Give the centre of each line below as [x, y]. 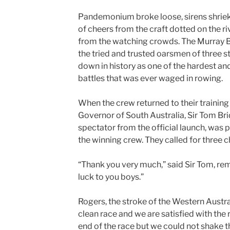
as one [149, 66]
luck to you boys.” [111, 177]
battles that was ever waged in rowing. [150, 78]
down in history [107, 66]
